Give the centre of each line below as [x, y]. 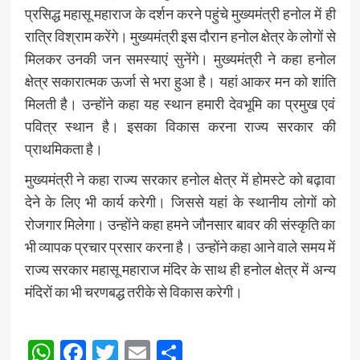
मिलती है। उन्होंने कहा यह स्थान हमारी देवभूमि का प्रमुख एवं [180, 103]
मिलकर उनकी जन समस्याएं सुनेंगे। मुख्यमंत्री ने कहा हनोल [180, 58]
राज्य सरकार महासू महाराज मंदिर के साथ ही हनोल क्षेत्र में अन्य [180, 269]
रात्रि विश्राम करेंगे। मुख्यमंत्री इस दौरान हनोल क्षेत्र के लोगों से [180, 36]
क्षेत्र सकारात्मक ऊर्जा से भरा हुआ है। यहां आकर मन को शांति [180, 81]
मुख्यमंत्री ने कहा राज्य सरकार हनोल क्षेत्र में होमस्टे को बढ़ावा [180, 179]
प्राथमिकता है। [63, 148]
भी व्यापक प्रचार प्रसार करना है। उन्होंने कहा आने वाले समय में [180, 246]
